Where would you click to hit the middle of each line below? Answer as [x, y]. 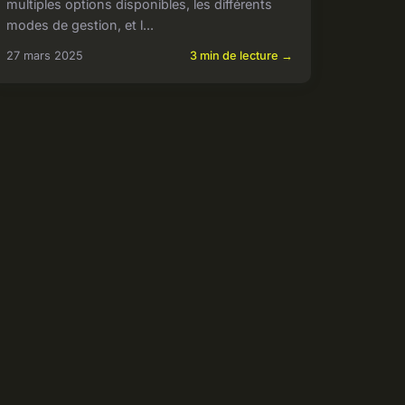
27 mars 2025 [44, 55]
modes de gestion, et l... [80, 24]
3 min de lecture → [241, 55]
